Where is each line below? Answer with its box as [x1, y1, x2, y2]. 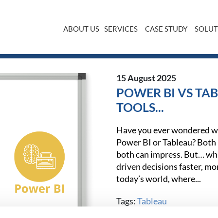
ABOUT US [63, 24, 99, 33]
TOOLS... [116, 100, 164, 114]
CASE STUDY [145, 24, 187, 33]
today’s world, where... [116, 173, 201, 184]
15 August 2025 [116, 73, 176, 83]
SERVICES [104, 24, 138, 33]
